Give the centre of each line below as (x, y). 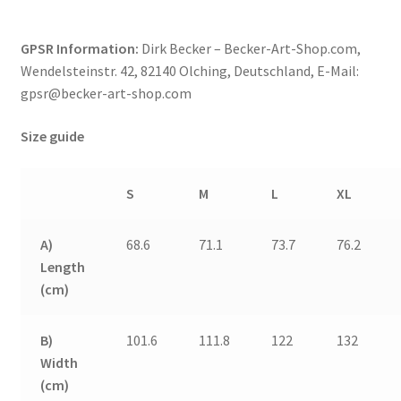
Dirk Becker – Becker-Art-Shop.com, (251, 49)
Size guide (52, 136)
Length (63, 266)
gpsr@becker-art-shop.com (106, 94)
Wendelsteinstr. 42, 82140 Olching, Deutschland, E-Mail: (189, 71)
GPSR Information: (81, 49)
